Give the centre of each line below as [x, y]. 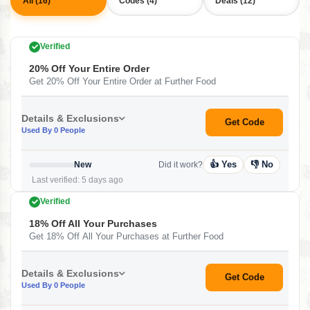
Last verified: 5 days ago [76, 180]
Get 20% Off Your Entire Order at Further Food [122, 81]
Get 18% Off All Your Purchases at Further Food [126, 236]
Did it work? [181, 164]
